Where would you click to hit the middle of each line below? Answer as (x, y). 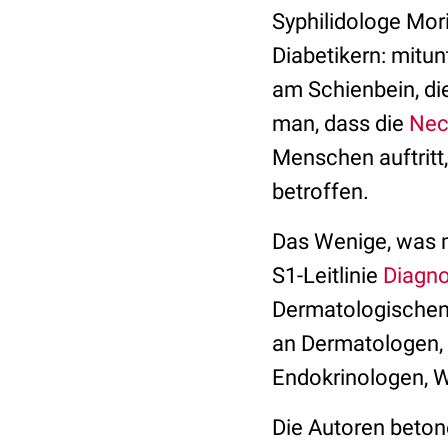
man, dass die (340, 123)
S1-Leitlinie (327, 275)
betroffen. (320, 191)
